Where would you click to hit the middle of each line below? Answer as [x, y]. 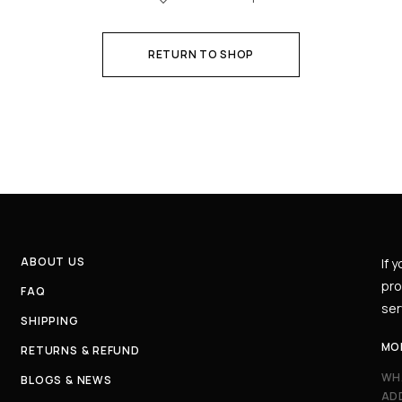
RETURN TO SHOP [201, 54]
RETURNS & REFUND [80, 350]
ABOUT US [53, 262]
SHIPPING [50, 321]
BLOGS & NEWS [66, 380]
